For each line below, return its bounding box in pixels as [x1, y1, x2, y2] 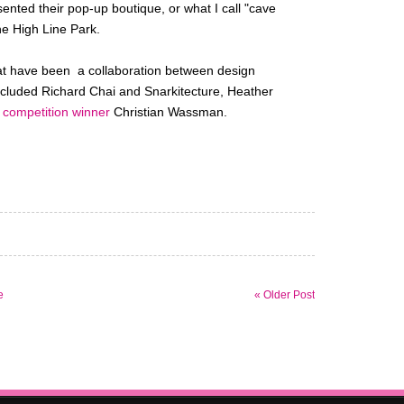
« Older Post [254, 288, 315, 301]
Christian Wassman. [110, 105, 227, 120]
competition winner [3, 105, 110, 120]
